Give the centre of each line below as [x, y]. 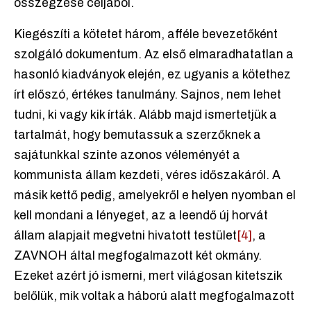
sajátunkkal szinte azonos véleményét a [127, 155]
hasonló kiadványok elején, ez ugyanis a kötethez [152, 75]
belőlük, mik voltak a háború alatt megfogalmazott [154, 296]
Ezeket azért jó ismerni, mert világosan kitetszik [148, 276]
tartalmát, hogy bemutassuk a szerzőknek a [137, 135]
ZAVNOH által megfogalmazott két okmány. [138, 256]
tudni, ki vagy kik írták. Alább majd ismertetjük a [145, 115]
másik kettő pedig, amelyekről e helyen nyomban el [155, 196]
